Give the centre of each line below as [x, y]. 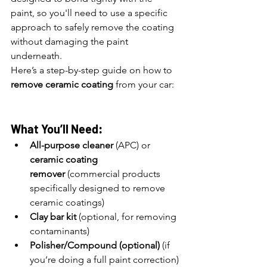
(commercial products [114, 174]
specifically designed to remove [99, 188]
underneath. [36, 56]
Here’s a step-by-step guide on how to [93, 70]
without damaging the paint [71, 41]
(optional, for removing [128, 217]
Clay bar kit [53, 217]
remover [47, 174]
